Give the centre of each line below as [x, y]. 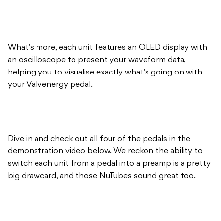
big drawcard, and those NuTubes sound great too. [103, 176]
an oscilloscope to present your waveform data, [97, 60]
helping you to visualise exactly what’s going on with [105, 73]
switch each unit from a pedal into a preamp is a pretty [109, 164]
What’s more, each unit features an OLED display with [108, 48]
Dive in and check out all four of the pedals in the [99, 139]
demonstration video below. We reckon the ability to [105, 152]
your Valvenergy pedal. [51, 85]
